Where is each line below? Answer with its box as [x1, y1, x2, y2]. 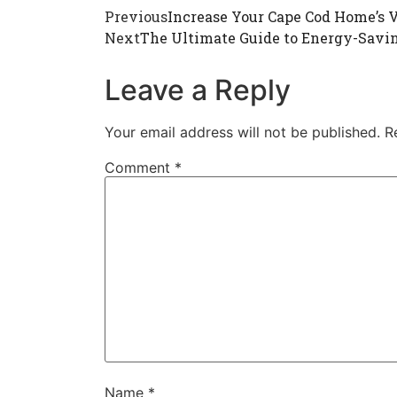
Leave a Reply [105, 72, 291, 107]
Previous [105, 6, 167, 26]
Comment [105, 158, 175, 176]
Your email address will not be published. [105, 122, 380, 141]
